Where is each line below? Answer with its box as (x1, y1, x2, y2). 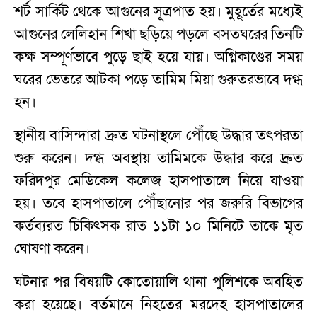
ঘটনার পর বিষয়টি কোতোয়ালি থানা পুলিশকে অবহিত (14, 272, 303, 292)
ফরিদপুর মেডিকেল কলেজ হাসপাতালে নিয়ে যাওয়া (14, 171, 303, 190)
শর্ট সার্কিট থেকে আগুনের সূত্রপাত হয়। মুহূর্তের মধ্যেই (14, 2, 303, 21)
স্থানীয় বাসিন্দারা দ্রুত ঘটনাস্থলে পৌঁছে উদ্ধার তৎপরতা (14, 126, 303, 145)
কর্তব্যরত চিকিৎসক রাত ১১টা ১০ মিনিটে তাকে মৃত (14, 217, 303, 236)
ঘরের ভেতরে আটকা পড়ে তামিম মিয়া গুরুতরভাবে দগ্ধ (14, 70, 303, 89)
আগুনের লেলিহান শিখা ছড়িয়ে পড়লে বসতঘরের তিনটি (14, 25, 303, 44)
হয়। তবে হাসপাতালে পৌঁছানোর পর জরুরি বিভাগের (14, 194, 303, 213)
